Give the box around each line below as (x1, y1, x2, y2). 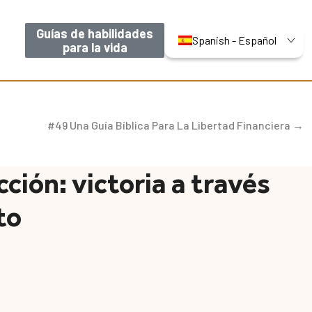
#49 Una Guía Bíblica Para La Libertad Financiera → (47, 118, 304, 132)
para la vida (62, 39, 127, 55)
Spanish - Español (192, 33, 276, 47)
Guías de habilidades (36, 25, 153, 41)
